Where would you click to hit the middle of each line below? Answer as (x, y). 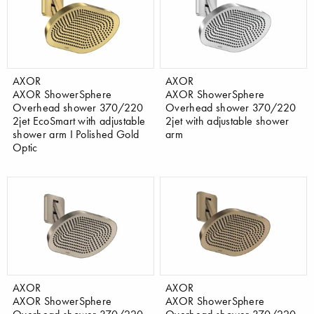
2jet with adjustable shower (227, 121)
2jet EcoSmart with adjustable (79, 121)
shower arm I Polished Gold (76, 134)
